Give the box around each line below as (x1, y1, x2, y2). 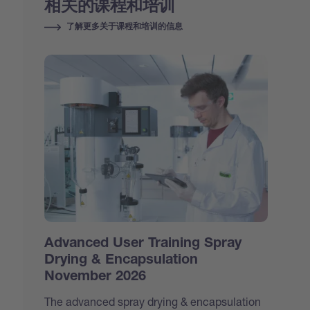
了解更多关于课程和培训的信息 (66, 22, 183, 31)
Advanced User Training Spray (44, 237, 242, 251)
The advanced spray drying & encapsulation (44, 294, 262, 308)
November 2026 (44, 270, 147, 284)
